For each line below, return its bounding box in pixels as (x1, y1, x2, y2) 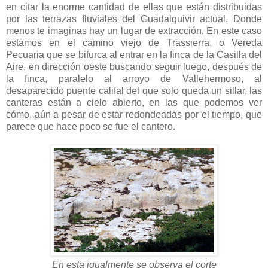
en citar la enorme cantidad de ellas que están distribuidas (6, 1, 262, 12)
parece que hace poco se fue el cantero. (6, 121, 175, 132)
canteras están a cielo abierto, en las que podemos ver (6, 97, 262, 108)
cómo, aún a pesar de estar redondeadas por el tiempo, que (6, 109, 262, 120)
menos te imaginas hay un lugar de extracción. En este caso (6, 25, 262, 36)
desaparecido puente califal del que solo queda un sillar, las (6, 85, 262, 96)
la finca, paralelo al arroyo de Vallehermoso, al (6, 73, 262, 84)
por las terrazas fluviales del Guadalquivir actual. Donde (6, 13, 262, 24)
